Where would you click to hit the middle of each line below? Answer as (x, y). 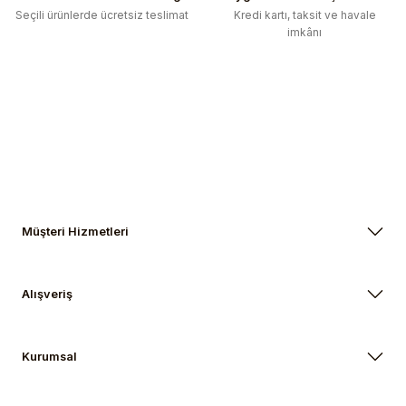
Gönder (203, 107)
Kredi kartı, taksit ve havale (304, 15)
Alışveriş (47, 295)
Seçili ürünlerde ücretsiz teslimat (101, 15)
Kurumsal (49, 357)
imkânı (304, 33)
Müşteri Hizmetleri (75, 232)
